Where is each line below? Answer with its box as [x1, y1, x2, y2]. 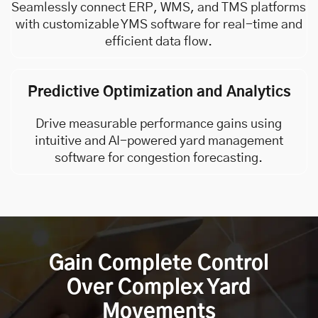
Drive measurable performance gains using [35, 118, 282, 131]
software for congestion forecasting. [55, 152, 263, 165]
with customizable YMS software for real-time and [15, 18, 302, 32]
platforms [248, 1, 306, 15]
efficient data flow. [105, 35, 212, 49]
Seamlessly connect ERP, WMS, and [11, 1, 221, 15]
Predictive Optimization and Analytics [27, 85, 291, 100]
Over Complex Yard [67, 278, 251, 298]
